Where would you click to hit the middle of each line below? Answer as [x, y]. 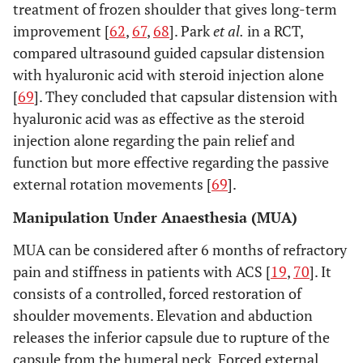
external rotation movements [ [112, 184]
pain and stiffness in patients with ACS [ [142, 271]
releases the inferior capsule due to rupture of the [171, 337]
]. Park [191, 31]
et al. [228, 31]
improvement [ [61, 31]
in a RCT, [273, 31]
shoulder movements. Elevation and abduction [163, 315]
